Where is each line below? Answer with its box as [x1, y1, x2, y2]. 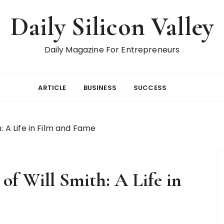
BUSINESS [83, 83, 116, 92]
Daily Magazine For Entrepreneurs [44, 44, 180, 55]
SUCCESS [133, 83, 167, 92]
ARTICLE [38, 83, 66, 92]
